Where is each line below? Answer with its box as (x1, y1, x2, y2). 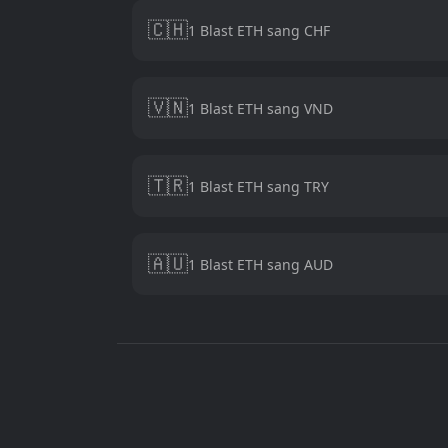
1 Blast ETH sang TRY (188, 176, 329, 196)
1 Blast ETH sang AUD (188, 254, 333, 274)
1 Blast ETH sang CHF (188, 20, 330, 40)
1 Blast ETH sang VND (188, 98, 333, 118)
